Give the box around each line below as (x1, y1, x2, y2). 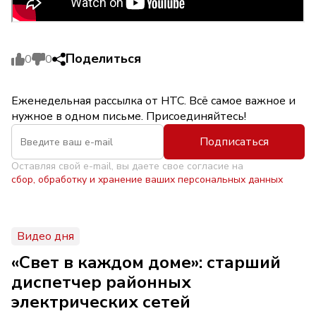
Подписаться (200, 134, 269, 150)
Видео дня (17, 229, 74, 245)
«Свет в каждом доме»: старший (11, 251, 281, 274)
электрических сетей (11, 291, 190, 314)
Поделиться (66, 50, 141, 68)
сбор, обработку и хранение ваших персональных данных (11, 173, 283, 187)
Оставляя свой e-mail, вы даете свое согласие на (11, 159, 243, 174)
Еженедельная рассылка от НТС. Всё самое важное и (11, 93, 296, 109)
